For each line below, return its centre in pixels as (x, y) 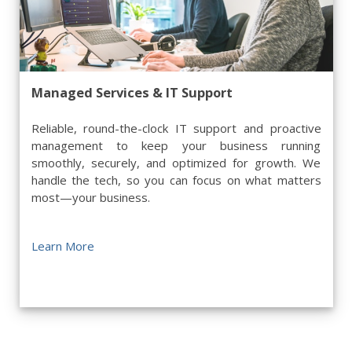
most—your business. (90, 197)
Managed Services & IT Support (132, 92)
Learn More (62, 246)
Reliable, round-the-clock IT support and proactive (176, 128)
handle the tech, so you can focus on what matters (176, 180)
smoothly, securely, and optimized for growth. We (176, 163)
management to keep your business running (176, 145)
